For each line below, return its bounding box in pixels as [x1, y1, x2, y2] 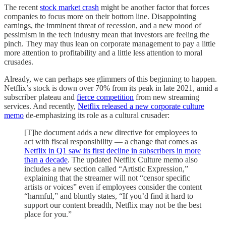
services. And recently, [4, 102, 78, 111]
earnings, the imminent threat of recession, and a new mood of [4, 21, 201, 30]
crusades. [4, 58, 33, 67]
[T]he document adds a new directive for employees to [24, 128, 197, 137]
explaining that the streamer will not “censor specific [24, 174, 190, 183]
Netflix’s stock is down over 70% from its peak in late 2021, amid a [4, 84, 218, 93]
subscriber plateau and [4, 93, 77, 102]
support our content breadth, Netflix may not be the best [24, 201, 201, 210]
